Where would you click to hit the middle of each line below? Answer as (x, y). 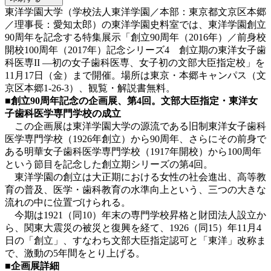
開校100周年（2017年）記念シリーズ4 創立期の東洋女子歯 (135, 50)
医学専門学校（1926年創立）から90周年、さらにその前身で (135, 139)
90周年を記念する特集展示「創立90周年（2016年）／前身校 (135, 37)
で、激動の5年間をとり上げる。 (75, 253)
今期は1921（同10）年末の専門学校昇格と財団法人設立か (135, 215)
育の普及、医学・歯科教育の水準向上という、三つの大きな (135, 189)
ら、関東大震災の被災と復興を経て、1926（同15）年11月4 (133, 227)
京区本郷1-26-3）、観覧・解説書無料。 (90, 88)
